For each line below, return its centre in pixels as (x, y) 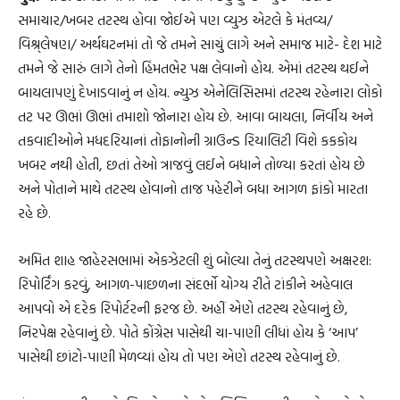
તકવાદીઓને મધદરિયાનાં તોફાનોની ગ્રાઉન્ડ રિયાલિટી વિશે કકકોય (187, 141)
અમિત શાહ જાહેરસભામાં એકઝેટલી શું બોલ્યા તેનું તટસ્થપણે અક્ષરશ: (195, 260)
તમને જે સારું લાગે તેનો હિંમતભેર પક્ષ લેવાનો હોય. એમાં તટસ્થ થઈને (193, 68)
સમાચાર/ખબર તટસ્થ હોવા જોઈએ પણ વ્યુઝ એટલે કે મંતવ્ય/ (175, 20)
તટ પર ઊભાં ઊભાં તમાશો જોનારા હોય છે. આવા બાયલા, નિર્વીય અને (196, 117)
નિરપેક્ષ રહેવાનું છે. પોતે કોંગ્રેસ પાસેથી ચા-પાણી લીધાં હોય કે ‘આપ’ (188, 333)
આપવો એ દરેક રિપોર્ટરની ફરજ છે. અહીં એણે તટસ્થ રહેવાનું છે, (183, 308)
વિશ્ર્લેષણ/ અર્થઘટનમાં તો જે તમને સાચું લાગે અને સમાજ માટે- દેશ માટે (200, 44)
